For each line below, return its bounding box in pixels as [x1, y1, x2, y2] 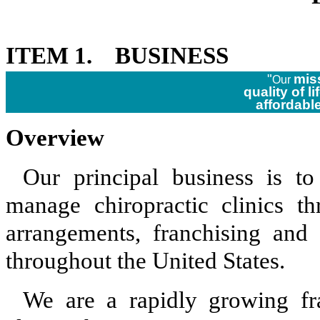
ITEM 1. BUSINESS [6, 43, 229, 69]
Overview [6, 125, 104, 151]
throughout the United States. [6, 248, 285, 274]
